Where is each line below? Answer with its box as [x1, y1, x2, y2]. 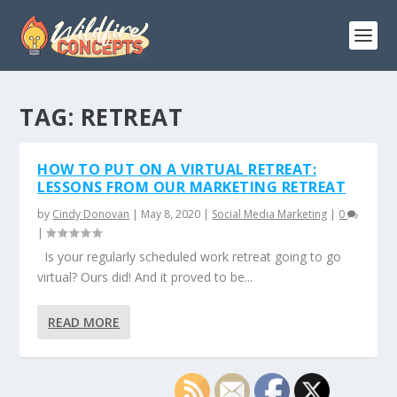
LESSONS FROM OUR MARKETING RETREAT [37, 177, 346, 197]
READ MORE [48, 314, 121, 331]
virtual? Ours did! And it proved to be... [37, 269, 253, 285]
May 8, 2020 [141, 206, 201, 222]
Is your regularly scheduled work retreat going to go [37, 248, 342, 265]
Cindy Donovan [52, 206, 130, 222]
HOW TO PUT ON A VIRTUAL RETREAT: [37, 160, 317, 179]
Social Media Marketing [212, 206, 328, 222]
